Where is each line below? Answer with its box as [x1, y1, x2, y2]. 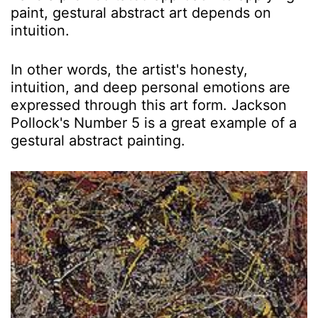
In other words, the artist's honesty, [11, 61, 248, 79]
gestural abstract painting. [11, 132, 185, 150]
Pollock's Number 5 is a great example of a [11, 114, 297, 132]
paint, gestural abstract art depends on [11, 4, 271, 22]
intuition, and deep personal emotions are [11, 79, 290, 97]
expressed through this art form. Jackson [11, 97, 287, 114]
